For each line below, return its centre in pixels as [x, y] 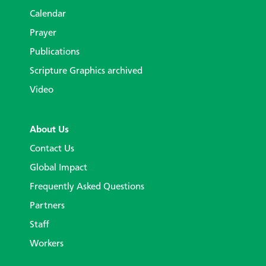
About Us [49, 130]
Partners [47, 206]
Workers [47, 244]
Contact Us [52, 149]
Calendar [48, 14]
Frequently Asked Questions [87, 187]
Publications [55, 52]
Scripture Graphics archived [86, 71]
